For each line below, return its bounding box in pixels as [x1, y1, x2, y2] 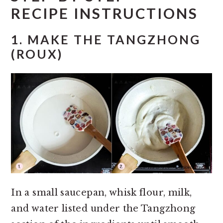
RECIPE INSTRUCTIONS [11, 4, 199, 22]
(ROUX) [11, 46, 63, 61]
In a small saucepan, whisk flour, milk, [11, 187, 192, 199]
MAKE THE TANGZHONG [27, 32, 201, 47]
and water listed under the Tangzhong [11, 203, 196, 215]
